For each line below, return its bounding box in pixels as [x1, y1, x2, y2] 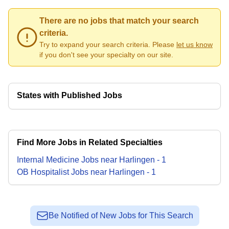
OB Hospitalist [17, 168, 69, 176]
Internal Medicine [17, 155, 79, 164]
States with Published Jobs [17, 91, 122, 100]
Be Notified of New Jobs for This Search [48, 211, 193, 220]
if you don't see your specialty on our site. [39, 51, 173, 59]
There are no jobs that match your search [39, 16, 199, 25]
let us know [176, 40, 213, 49]
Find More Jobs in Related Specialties [17, 138, 163, 147]
